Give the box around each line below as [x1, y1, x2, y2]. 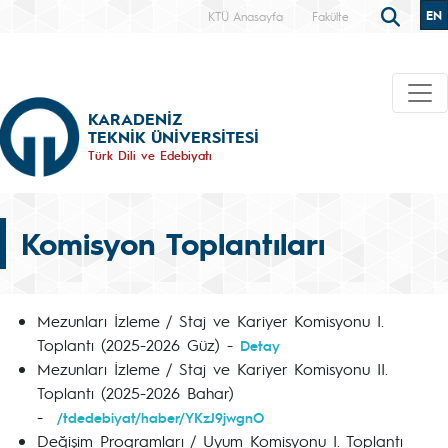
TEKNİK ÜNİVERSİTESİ [88, 125, 259, 147]
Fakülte [312, 8, 349, 24]
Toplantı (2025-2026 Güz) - [37, 334, 240, 355]
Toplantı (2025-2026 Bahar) [37, 382, 234, 403]
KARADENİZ [88, 107, 182, 129]
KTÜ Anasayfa [208, 8, 283, 24]
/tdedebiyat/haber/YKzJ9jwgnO [57, 408, 264, 426]
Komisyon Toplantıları [21, 223, 325, 263]
